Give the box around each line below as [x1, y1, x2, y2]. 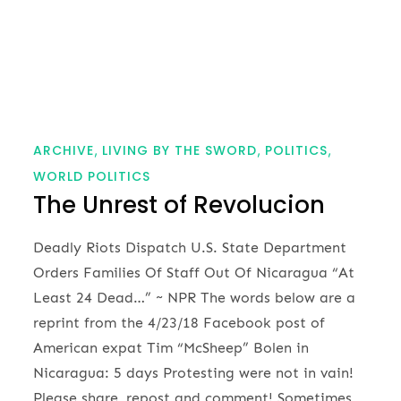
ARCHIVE [33, 141, 95, 160]
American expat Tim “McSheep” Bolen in [33, 339, 310, 357]
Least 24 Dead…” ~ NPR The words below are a [33, 289, 356, 307]
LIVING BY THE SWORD [102, 141, 258, 160]
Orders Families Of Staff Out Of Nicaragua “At [33, 264, 355, 282]
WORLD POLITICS [33, 167, 151, 186]
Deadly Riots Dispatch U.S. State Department [33, 239, 347, 257]
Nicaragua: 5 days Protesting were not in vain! [33, 364, 354, 382]
